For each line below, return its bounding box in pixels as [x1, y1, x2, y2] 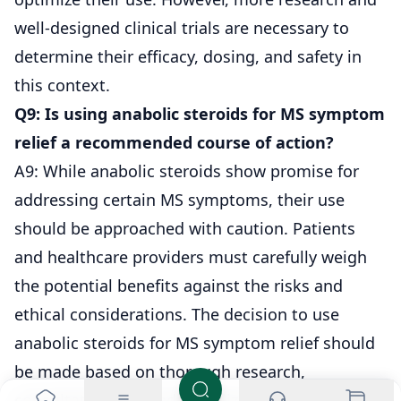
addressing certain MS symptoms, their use [14, 188, 345, 210]
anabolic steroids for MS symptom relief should [14, 331, 375, 354]
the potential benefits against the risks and [14, 274, 343, 296]
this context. [14, 73, 110, 96]
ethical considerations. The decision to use [14, 303, 339, 325]
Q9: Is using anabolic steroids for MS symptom [14, 102, 385, 124]
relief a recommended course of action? [14, 131, 334, 153]
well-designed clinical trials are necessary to [14, 16, 349, 38]
